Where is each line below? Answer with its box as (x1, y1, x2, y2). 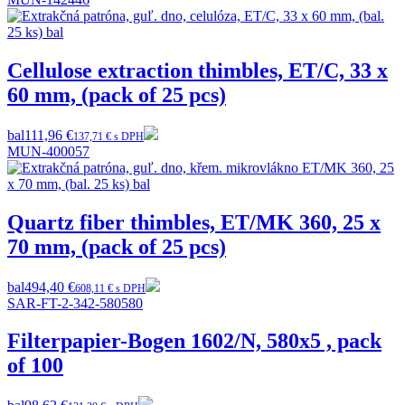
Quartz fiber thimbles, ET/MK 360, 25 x (7, 210, 381, 234)
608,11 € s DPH (75, 281, 146, 295)
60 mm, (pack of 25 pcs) (7, 82, 226, 107)
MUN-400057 (7, 143, 89, 159)
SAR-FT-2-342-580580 (7, 295, 143, 311)
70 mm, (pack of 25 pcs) (7, 234, 226, 259)
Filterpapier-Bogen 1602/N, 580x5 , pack (7, 329, 381, 353)
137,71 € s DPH (73, 129, 144, 143)
